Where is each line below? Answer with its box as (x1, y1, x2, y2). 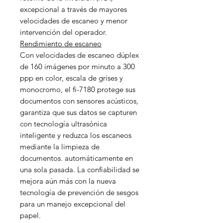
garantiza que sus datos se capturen (20, 108, 137, 117)
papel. (20, 211, 41, 220)
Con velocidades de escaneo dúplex (20, 50, 139, 60)
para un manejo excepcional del (20, 199, 125, 209)
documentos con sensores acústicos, (20, 96, 138, 106)
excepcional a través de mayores (20, 4, 127, 14)
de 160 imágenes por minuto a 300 (20, 62, 135, 71)
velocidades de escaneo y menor (20, 16, 127, 25)
